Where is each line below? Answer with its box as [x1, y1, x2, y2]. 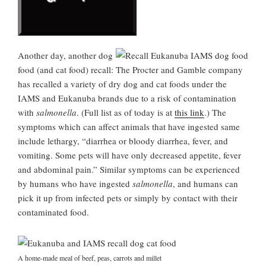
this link [175, 106, 204, 118]
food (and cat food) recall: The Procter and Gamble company [18, 63, 243, 75]
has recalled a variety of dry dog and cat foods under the [18, 77, 227, 90]
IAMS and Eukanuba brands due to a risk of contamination [18, 91, 236, 104]
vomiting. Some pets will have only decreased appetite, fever [18, 148, 241, 161]
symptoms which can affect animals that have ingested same [18, 120, 240, 132]
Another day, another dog [18, 49, 113, 61]
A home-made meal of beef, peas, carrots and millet [18, 253, 161, 263]
